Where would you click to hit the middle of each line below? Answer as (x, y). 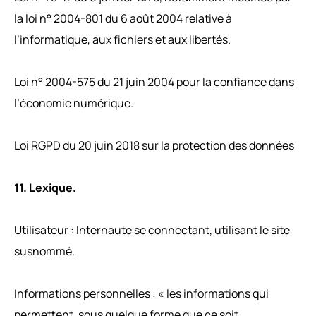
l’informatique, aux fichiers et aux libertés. (122, 39)
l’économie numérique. (74, 103)
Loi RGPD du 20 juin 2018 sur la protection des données (154, 145)
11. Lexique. (45, 187)
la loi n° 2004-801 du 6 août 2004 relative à (123, 18)
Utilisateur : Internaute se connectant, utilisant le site (152, 230)
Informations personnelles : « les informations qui (141, 293)
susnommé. (44, 251)
